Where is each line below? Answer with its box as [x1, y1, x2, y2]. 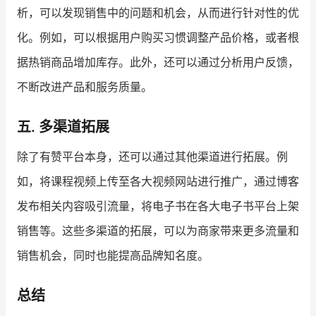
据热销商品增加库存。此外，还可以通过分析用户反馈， [17, 55, 299, 70]
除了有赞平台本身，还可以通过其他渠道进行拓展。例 [17, 150, 288, 164]
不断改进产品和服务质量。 [17, 80, 152, 95]
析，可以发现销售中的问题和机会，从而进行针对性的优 [17, 6, 299, 20]
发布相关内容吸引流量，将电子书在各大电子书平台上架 [17, 199, 299, 214]
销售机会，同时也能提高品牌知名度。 [17, 248, 209, 263]
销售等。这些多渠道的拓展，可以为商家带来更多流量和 [17, 224, 299, 238]
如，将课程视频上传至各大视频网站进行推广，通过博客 [17, 174, 299, 189]
